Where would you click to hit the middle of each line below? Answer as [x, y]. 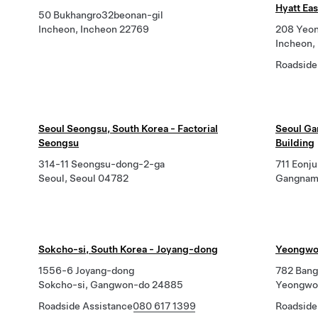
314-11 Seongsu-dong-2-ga [102, 164]
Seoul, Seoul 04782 [83, 178]
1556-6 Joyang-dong [86, 270]
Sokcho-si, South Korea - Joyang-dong [128, 249]
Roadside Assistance [86, 306]
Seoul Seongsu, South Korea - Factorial [128, 128]
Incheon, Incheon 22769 [94, 29]
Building [295, 143]
